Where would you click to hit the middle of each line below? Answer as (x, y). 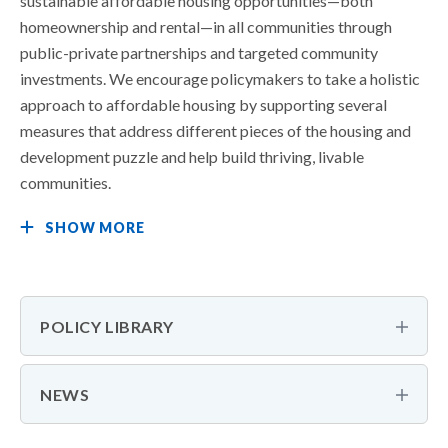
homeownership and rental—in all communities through (206, 26)
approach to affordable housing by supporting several (203, 104)
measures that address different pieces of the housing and (215, 130)
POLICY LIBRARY (107, 326)
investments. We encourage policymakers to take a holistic (220, 78)
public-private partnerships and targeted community (199, 52)
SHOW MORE (95, 227)
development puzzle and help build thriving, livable (192, 156)
